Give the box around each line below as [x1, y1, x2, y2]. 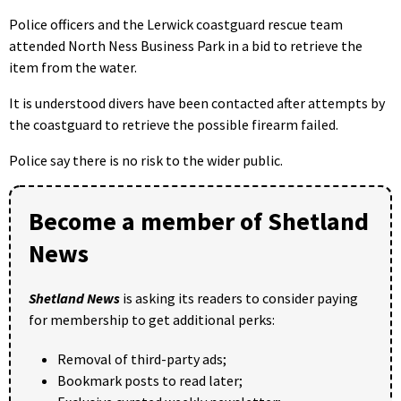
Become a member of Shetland [29, 205, 369, 238]
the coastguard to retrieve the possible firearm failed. [9, 115, 338, 134]
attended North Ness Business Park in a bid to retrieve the [9, 37, 363, 55]
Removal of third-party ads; [57, 350, 226, 369]
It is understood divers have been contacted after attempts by [9, 94, 385, 113]
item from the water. [9, 58, 137, 77]
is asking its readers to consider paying [120, 289, 358, 308]
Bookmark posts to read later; [57, 371, 243, 390]
